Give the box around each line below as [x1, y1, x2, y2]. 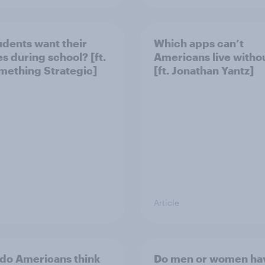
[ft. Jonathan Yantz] [154, 63, 254, 77]
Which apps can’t [154, 36, 244, 50]
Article [154, 197, 179, 208]
